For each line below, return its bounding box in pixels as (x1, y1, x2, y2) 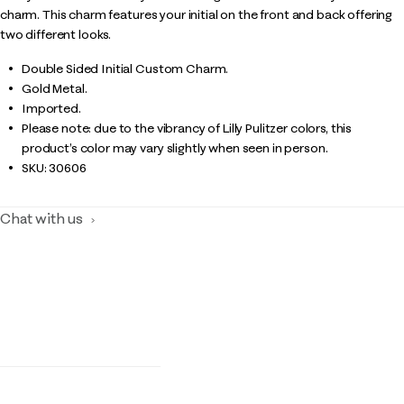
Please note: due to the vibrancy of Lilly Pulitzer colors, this (22, 120, 353, 136)
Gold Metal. (22, 80, 87, 96)
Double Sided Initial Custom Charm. (22, 60, 229, 77)
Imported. (22, 100, 81, 116)
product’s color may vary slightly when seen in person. (22, 140, 328, 156)
